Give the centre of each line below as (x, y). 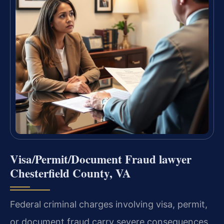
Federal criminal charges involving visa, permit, (109, 204)
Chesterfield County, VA (70, 173)
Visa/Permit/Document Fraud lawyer (101, 159)
